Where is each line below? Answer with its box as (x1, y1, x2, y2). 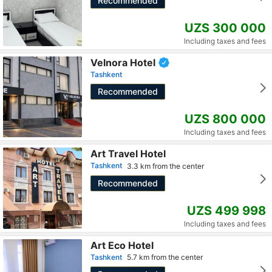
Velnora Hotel (90, 56, 155, 69)
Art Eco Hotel (90, 239, 154, 251)
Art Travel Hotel (90, 148, 166, 160)
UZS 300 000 (185, 21, 266, 36)
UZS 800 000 (185, 112, 266, 127)
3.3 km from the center (127, 161, 204, 171)
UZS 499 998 (187, 203, 266, 218)
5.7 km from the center (127, 253, 203, 262)
